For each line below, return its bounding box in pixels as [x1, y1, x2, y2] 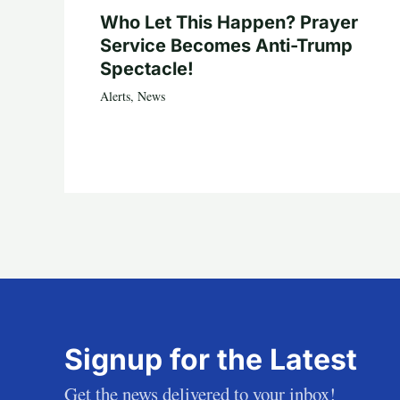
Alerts [100, 87, 130, 105]
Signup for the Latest [64, 342, 357, 377]
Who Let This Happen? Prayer [100, 12, 358, 34]
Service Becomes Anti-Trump [100, 35, 353, 57]
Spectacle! [100, 58, 194, 80]
